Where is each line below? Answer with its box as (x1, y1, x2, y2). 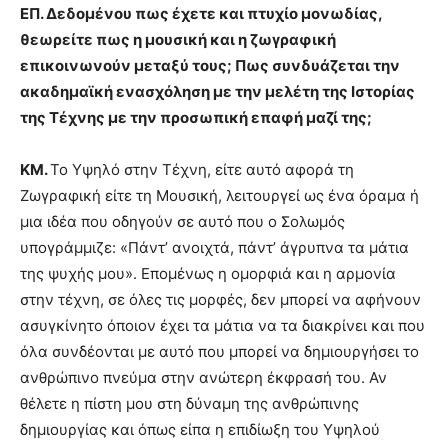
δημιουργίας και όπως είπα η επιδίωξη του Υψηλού (20, 420, 380, 440)
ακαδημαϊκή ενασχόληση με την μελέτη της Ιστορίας (20, 82, 415, 102)
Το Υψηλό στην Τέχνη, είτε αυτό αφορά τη (50, 160, 354, 180)
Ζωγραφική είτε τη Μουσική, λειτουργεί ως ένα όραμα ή (20, 186, 419, 206)
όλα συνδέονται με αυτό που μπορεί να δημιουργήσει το (20, 342, 419, 362)
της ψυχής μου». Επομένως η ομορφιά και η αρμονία (20, 264, 396, 284)
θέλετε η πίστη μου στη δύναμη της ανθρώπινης (20, 394, 359, 414)
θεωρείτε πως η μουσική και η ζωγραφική (20, 30, 336, 50)
